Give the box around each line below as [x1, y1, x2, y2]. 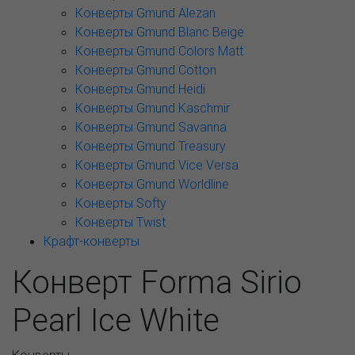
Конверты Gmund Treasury [75, 138, 226, 154]
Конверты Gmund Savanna [75, 119, 227, 135]
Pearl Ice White [12, 300, 219, 339]
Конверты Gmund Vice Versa [75, 157, 239, 173]
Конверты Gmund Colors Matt [75, 43, 243, 59]
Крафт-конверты [44, 233, 139, 249]
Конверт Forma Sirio [12, 262, 302, 301]
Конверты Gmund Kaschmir [75, 100, 230, 116]
